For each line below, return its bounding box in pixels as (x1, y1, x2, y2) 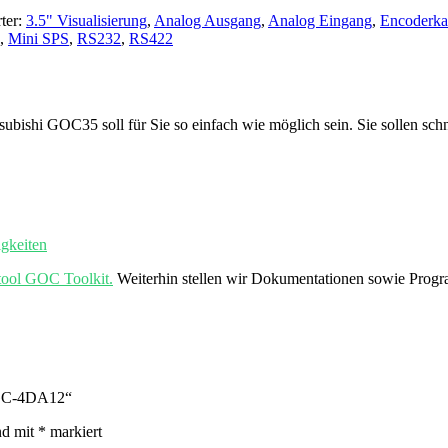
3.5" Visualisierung (26, 11, 147, 29)
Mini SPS (8, 29, 69, 47)
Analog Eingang (268, 11, 372, 29)
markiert (46, 422, 102, 440)
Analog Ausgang (154, 11, 261, 29)
